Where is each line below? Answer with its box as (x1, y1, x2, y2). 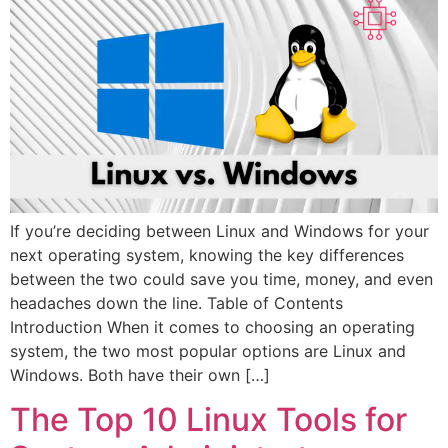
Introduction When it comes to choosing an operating (10, 316, 415, 337)
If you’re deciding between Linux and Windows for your (10, 220, 429, 241)
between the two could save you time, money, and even (10, 268, 433, 289)
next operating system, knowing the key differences (10, 244, 404, 265)
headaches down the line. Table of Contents (10, 292, 343, 313)
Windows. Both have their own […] (10, 364, 270, 385)
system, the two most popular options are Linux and (10, 340, 406, 361)
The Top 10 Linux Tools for (10, 400, 407, 439)
